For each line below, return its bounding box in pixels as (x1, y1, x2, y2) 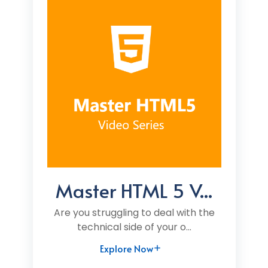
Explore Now (100, 242, 153, 255)
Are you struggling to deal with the (53, 206, 215, 220)
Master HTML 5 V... (56, 177, 212, 203)
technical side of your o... (77, 220, 191, 234)
